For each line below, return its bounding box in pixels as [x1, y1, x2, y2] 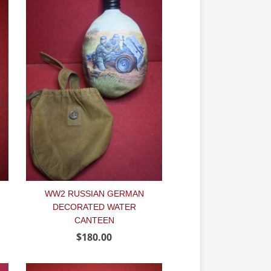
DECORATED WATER [52, 201, 136, 212]
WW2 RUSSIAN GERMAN [44, 188, 144, 198]
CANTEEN [74, 215, 114, 225]
